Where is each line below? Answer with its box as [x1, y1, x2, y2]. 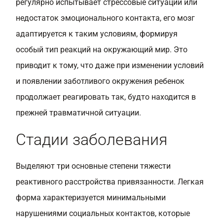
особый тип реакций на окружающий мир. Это [16, 45, 187, 54]
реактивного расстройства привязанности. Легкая [16, 177, 204, 186]
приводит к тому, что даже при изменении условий [16, 61, 204, 70]
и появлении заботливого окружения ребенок [16, 76, 184, 86]
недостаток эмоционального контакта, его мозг [16, 13, 195, 23]
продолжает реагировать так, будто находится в [16, 92, 196, 102]
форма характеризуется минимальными [16, 193, 166, 202]
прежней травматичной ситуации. [16, 108, 141, 117]
